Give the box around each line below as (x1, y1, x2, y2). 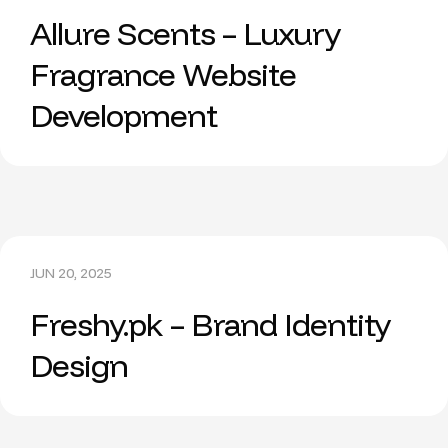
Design (30, 345, 128, 385)
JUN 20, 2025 (30, 264, 112, 282)
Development (30, 95, 217, 135)
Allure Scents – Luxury (30, 13, 340, 53)
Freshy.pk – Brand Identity (30, 304, 390, 344)
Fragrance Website (30, 54, 296, 94)
